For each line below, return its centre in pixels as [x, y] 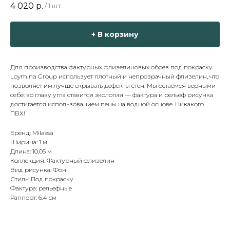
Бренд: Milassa [32, 133]
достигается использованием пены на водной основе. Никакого [107, 104]
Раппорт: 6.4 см [33, 198]
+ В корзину [115, 35]
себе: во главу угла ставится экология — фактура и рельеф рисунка [112, 95]
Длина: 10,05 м [31, 151]
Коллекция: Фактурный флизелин [62, 161]
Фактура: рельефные [41, 188]
